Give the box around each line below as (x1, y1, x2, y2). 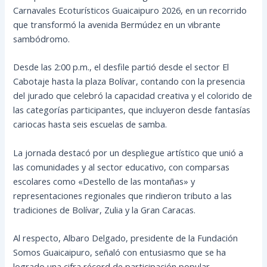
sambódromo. (13, 32, 73, 45)
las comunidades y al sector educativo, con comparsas (13, 160, 230, 173)
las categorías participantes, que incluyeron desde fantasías (13, 104, 251, 116)
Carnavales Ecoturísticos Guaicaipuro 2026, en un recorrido (13, 4, 247, 16)
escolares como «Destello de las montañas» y (13, 175, 195, 187)
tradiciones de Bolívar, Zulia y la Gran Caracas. (13, 203, 198, 216)
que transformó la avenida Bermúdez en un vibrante (13, 18, 221, 30)
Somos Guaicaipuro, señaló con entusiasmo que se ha (13, 246, 226, 258)
